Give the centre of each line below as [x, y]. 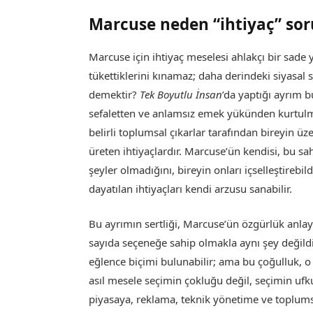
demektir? [115, 95]
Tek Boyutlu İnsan [181, 95]
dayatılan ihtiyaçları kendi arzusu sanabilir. [191, 189]
